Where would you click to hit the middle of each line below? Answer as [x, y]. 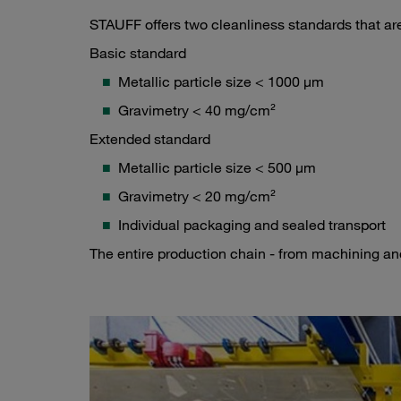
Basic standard [138, 53]
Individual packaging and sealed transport [252, 225]
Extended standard [150, 139]
